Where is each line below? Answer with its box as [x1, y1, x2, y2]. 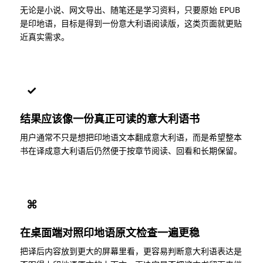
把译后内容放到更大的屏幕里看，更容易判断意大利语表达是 [20, 245, 242, 257]
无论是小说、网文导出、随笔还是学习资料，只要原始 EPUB [20, 4, 240, 15]
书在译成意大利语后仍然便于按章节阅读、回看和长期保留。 [20, 144, 242, 156]
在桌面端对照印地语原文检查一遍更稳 [20, 225, 200, 240]
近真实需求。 [20, 31, 69, 42]
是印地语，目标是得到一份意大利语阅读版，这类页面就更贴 [20, 17, 242, 29]
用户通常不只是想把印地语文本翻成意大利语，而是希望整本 [20, 131, 242, 143]
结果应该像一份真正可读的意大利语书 [20, 111, 200, 126]
